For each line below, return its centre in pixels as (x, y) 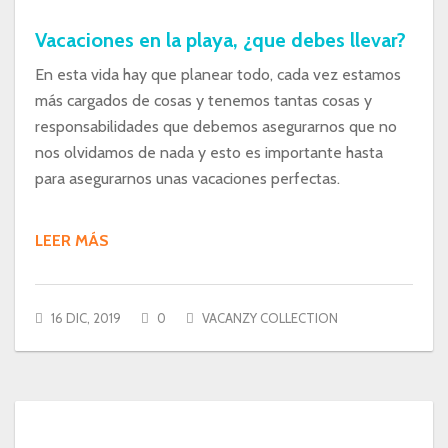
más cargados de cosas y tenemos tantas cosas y (203, 100)
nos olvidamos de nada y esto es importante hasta (209, 152)
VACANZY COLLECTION (270, 318)
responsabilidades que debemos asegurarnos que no (216, 126)
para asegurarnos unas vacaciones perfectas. (187, 178)
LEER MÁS (72, 240)
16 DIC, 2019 (84, 318)
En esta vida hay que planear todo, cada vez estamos (218, 74)
